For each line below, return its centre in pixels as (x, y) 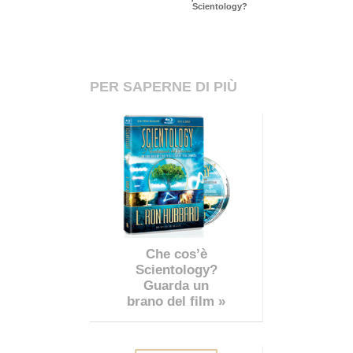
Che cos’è (176, 255)
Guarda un (176, 286)
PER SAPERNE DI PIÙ (163, 87)
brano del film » (176, 302)
